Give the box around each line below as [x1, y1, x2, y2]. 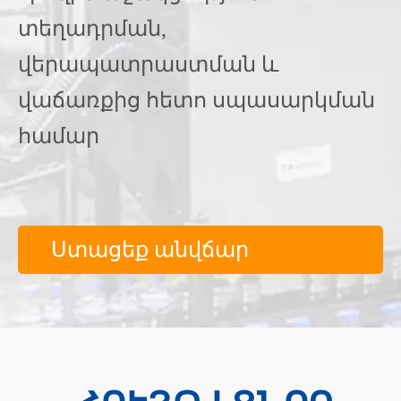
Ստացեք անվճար [51, 235, 249, 264]
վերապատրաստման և [18, 53, 278, 74]
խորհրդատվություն [51, 281, 276, 311]
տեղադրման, [18, 17, 166, 38]
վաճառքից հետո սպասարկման [18, 89, 375, 110]
